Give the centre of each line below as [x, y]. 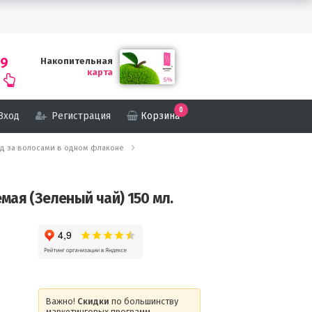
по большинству [143, 301]
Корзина [160, 116]
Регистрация [81, 116]
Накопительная [77, 61]
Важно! [61, 301]
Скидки [93, 301]
